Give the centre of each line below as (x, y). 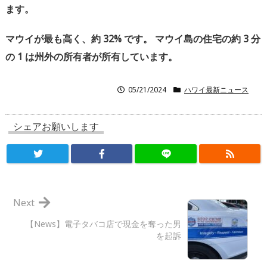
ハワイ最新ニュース (216, 90)
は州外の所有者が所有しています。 (101, 57)
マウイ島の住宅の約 (198, 39)
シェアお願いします (56, 127)
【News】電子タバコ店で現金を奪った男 (103, 224)
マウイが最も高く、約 (53, 39)
